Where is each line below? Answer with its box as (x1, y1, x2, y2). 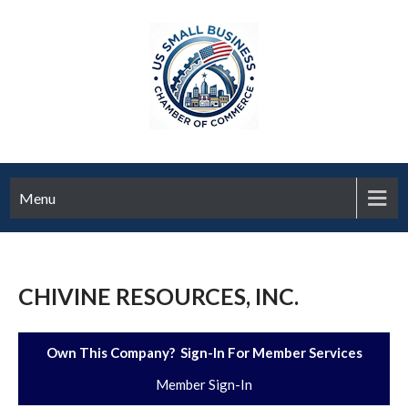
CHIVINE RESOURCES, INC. (18, 282, 299, 310)
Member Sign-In (156, 376, 252, 393)
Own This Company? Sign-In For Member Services (46, 344, 362, 361)
